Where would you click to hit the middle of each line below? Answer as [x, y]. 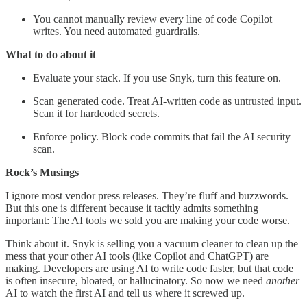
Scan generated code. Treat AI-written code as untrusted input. [167, 101]
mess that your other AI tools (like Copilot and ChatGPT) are [137, 256]
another [283, 281]
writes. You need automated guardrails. [116, 32]
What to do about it [51, 55]
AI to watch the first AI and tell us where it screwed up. [125, 293]
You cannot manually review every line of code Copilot [152, 19]
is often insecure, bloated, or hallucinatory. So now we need [136, 281]
